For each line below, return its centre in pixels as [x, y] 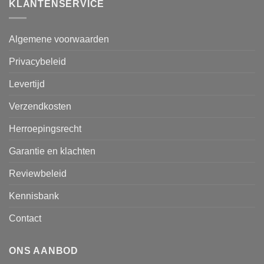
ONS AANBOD [44, 251]
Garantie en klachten [52, 151]
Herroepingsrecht [45, 129]
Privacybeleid [37, 62]
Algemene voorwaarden [59, 39]
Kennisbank [34, 196]
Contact [25, 219]
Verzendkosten [40, 107]
